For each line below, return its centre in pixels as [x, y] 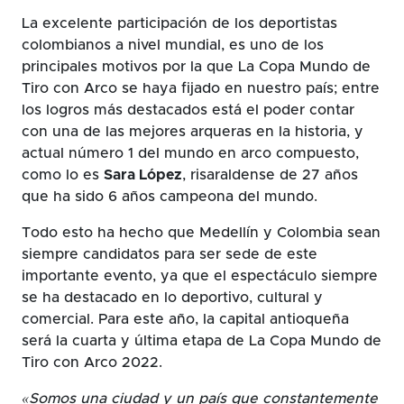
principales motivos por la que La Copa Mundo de [196, 66]
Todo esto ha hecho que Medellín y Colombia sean [201, 232]
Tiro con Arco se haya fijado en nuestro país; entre [201, 88]
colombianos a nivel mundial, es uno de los [173, 45]
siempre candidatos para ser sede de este [170, 254]
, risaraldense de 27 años [270, 174]
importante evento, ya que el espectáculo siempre [200, 275]
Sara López [143, 174]
